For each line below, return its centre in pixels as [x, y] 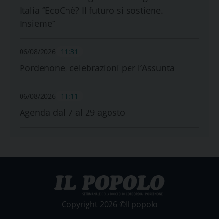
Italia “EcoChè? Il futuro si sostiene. [91, 10]
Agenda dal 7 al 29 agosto [72, 112]
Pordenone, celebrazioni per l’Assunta [97, 68]
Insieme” [37, 23]
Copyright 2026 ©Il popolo [109, 204]
